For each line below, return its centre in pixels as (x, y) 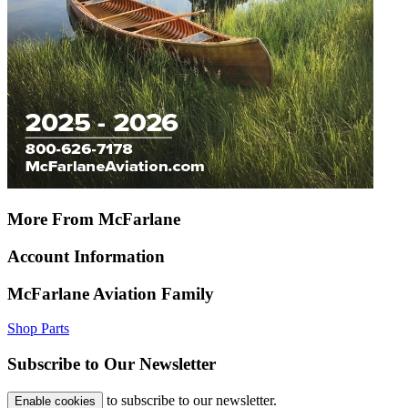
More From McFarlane (94, 219)
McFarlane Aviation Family (111, 293)
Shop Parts (38, 329)
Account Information (86, 256)
